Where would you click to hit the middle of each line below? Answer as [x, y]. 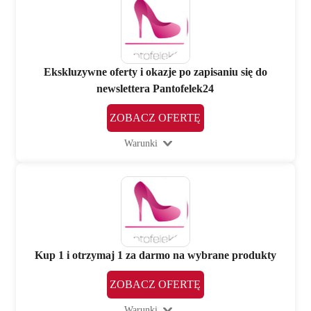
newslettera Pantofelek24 [155, 89]
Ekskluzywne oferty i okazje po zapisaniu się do [155, 72]
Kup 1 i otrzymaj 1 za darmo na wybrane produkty [155, 255]
